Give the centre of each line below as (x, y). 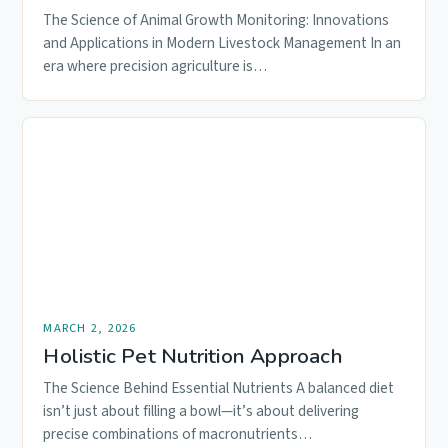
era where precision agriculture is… (155, 65)
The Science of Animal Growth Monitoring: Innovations (216, 19)
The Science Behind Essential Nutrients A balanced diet (219, 387)
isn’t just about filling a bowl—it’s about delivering (201, 410)
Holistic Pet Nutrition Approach (193, 355)
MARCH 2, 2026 (90, 327)
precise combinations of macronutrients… (178, 433)
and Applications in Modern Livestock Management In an (222, 42)
